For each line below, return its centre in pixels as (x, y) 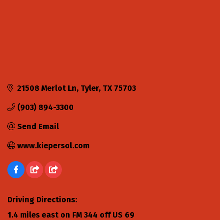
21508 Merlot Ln (47, 88)
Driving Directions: (42, 199)
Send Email (38, 126)
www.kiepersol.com (53, 145)
